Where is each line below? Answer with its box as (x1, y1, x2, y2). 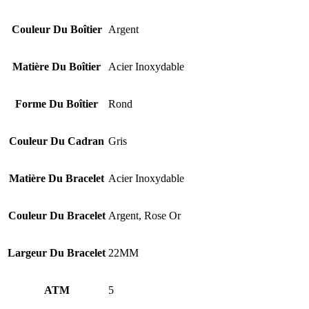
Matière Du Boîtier (12, 60, 101, 72)
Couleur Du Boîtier (11, 23, 102, 35)
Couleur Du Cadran (9, 134, 104, 147)
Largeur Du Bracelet (8, 246, 106, 259)
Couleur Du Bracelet (8, 209, 106, 221)
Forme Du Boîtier (15, 97, 98, 110)
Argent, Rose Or (108, 209, 181, 221)
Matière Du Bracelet (9, 172, 104, 184)
